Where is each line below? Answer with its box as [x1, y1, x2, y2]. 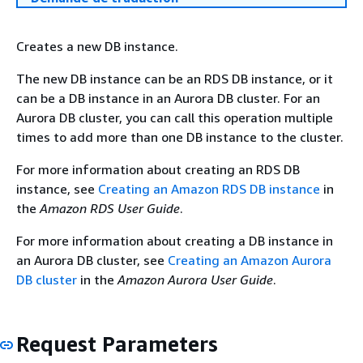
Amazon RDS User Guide [40, 200, 180, 216]
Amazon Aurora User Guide [117, 271, 273, 288]
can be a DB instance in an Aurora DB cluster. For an [16, 90, 320, 106]
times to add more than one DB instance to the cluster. [16, 129, 344, 145]
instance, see [16, 181, 98, 197]
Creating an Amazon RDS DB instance [98, 181, 320, 197]
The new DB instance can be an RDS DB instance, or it [16, 70, 333, 87]
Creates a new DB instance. [16, 38, 178, 54]
